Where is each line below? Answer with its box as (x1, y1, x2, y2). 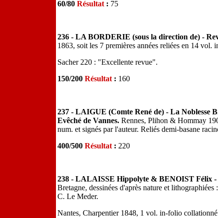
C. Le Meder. (57, 192, 98, 200)
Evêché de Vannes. (57, 116, 121, 125)
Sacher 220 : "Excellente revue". (57, 58, 158, 66)
